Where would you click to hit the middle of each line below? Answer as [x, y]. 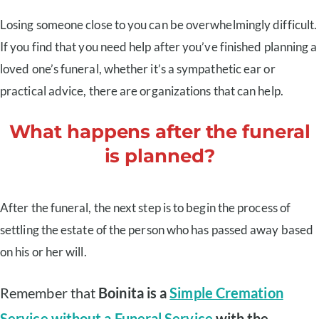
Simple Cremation [226, 293]
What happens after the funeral [159, 132]
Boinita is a [134, 293]
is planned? [159, 156]
